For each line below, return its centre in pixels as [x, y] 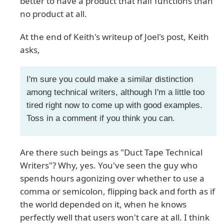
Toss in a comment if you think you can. [100, 118]
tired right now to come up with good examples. [114, 105]
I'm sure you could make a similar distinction [109, 79]
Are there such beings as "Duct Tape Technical [111, 152]
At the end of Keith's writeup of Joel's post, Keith [114, 37]
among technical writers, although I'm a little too [115, 92]
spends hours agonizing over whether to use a [112, 178]
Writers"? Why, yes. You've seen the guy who [109, 165]
